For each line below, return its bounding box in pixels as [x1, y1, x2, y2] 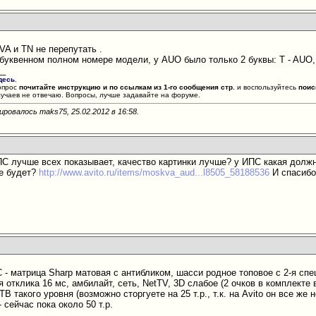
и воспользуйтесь [235, 83, 299, 91]
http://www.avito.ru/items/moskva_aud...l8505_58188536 [39, 167, 270, 178]
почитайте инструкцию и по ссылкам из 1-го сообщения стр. [19, 83, 236, 91]
